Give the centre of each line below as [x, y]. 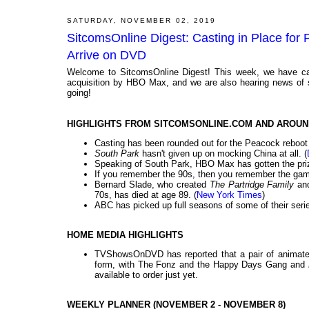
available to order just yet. [146, 275]
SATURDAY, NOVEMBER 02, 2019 [141, 20]
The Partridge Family [253, 185]
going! [79, 93]
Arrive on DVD [107, 56]
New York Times [229, 195]
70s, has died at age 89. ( [146, 195]
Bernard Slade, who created [152, 185]
